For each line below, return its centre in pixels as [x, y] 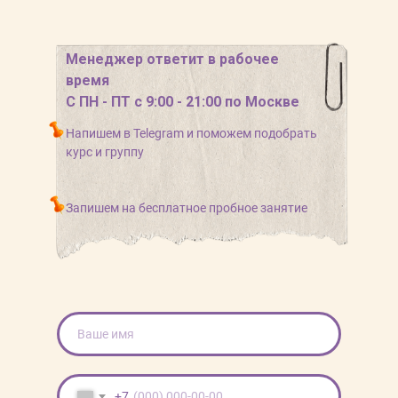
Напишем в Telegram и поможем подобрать [191, 134]
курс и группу [105, 152]
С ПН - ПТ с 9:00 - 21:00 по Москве [183, 102]
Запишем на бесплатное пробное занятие [187, 208]
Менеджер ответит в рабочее [172, 60]
